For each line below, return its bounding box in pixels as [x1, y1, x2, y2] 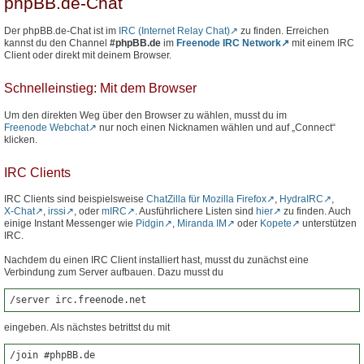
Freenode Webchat [4, 121, 89, 133]
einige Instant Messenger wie [4, 218, 136, 230]
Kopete [260, 218, 292, 230]
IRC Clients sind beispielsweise [4, 193, 146, 206]
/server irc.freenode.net [10, 294, 146, 306]
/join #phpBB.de [10, 349, 95, 362]
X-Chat [4, 206, 35, 218]
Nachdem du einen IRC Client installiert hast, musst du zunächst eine [4, 254, 309, 266]
